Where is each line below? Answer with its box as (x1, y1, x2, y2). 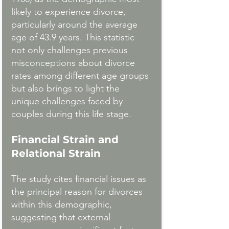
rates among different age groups (11, 70, 151, 82)
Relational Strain (11, 147, 101, 160)
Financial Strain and (11, 133, 122, 146)
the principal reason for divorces (11, 186, 145, 198)
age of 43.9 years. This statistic (11, 32, 137, 43)
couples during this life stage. (11, 108, 131, 120)
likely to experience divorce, (11, 6, 128, 18)
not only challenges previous (11, 44, 130, 56)
